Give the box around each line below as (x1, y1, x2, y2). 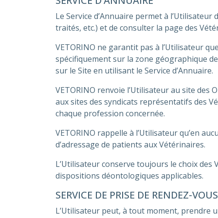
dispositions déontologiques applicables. (55, 170, 203, 181)
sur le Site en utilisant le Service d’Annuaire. (55, 65, 213, 76)
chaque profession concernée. (55, 108, 165, 119)
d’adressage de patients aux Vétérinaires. (55, 139, 205, 150)
